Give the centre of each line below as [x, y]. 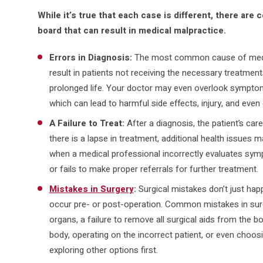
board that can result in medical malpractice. [131, 30]
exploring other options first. [103, 250]
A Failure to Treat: [87, 123]
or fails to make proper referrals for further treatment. [154, 169]
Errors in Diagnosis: [90, 57]
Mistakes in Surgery [91, 189]
